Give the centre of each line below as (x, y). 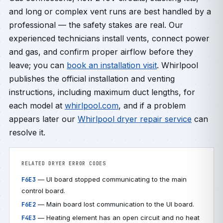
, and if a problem (152, 106)
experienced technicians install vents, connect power (109, 38)
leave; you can (38, 65)
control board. (43, 191)
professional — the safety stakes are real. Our (96, 25)
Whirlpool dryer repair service (135, 119)
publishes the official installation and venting (92, 79)
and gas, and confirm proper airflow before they (101, 52)
